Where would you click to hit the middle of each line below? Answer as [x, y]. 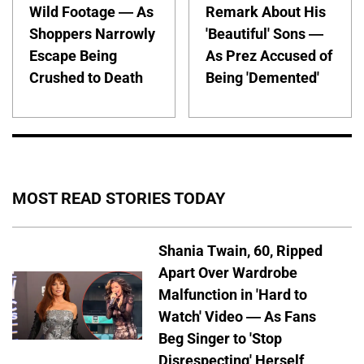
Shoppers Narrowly [92, 34]
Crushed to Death [86, 78]
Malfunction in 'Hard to [233, 294]
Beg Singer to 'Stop [220, 338]
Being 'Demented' [263, 78]
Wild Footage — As [91, 12]
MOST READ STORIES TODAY [119, 198]
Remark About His [266, 12]
